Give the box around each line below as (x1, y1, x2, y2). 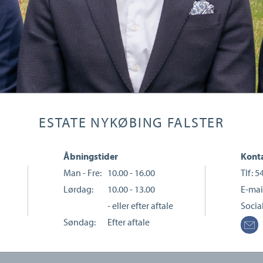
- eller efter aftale (107, 200, 174, 211)
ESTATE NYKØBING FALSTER (39, 113, 224, 131)
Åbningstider (63, 150, 119, 162)
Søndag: (63, 216, 96, 228)
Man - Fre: (63, 167, 102, 178)
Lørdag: (63, 183, 94, 195)
